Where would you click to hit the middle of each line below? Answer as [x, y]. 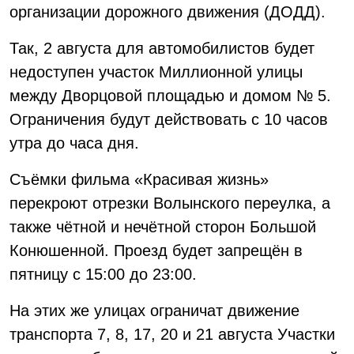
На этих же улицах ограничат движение [154, 311]
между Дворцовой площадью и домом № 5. [170, 96]
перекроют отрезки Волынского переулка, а [170, 203]
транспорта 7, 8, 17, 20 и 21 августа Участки [172, 334]
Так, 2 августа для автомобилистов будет [162, 48]
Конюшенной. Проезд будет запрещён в [156, 250]
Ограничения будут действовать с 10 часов [169, 119]
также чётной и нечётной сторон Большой [163, 227]
